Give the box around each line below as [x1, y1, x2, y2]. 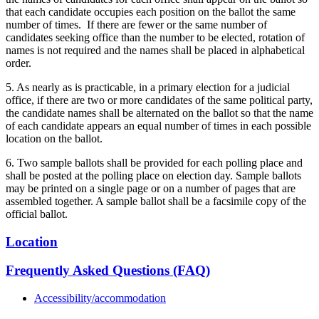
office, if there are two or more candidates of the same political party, [6, 93, 313, 106]
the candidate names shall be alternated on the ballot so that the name [6, 106, 313, 119]
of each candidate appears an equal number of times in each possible [6, 119, 311, 132]
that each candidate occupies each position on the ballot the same [6, 5, 296, 18]
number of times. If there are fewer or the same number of [6, 18, 267, 31]
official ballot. [6, 207, 68, 220]
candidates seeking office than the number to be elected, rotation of [6, 31, 305, 43]
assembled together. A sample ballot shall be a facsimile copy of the [6, 194, 306, 207]
